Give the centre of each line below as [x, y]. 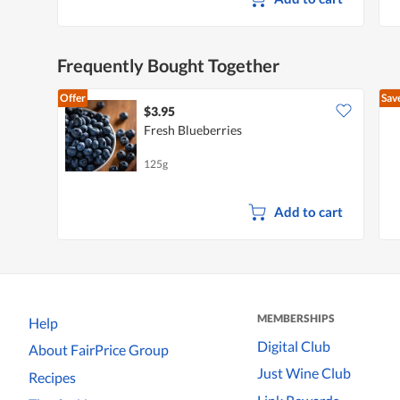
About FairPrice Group [99, 350]
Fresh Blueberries [193, 129]
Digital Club [294, 346]
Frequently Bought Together [168, 65]
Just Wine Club [304, 373]
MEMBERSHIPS [296, 318]
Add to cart [308, 211]
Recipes [52, 377]
